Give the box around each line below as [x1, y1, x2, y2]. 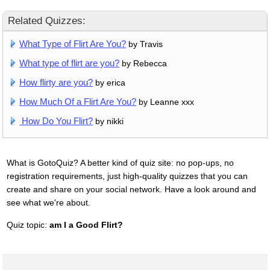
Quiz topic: [6, 219, 49, 230]
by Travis [126, 39, 163, 49]
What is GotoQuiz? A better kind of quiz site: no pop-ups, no [6, 157, 234, 168]
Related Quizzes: [8, 14, 86, 27]
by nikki [93, 116, 124, 126]
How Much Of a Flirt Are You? [19, 96, 137, 107]
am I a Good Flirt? [49, 219, 123, 230]
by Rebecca [119, 58, 168, 68]
